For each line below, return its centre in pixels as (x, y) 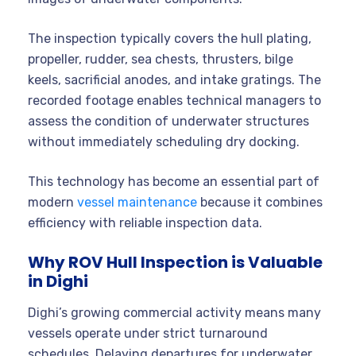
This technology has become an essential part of (174, 181)
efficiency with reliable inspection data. (145, 222)
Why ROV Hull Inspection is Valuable (175, 262)
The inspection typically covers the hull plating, (170, 38)
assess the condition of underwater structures (168, 121)
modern (52, 202)
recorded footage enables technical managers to (174, 100)
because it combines (260, 202)
